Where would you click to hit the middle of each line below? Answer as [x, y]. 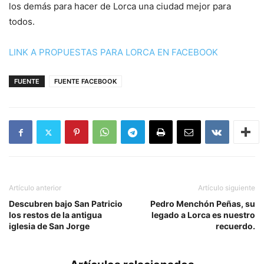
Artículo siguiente [227, 188]
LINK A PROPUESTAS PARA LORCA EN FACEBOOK [113, 52]
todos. [22, 22]
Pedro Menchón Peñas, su [203, 204]
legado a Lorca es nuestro [203, 215]
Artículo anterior [35, 188]
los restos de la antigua [55, 215]
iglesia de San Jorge [49, 226]
